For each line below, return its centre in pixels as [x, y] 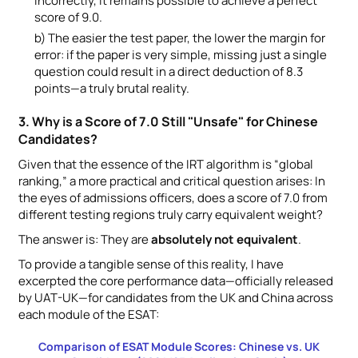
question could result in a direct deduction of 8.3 [169, 71]
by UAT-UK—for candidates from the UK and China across [176, 297]
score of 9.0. [68, 17]
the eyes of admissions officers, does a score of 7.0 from [173, 197]
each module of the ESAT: [89, 314]
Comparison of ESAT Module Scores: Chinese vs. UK [179, 346]
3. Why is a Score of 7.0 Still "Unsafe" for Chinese [168, 121]
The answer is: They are [85, 239]
